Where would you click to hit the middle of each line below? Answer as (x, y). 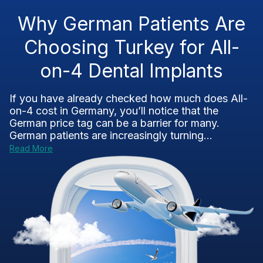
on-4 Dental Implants (131, 71)
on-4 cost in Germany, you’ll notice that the (114, 111)
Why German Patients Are (131, 24)
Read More (31, 148)
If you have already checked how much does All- (129, 98)
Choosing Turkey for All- (131, 47)
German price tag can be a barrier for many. (114, 123)
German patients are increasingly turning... (111, 135)
